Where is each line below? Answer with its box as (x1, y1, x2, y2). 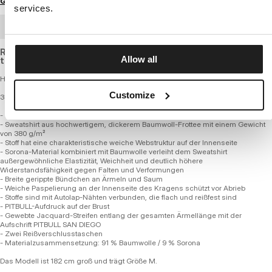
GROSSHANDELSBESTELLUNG (9, 21, 135, 32)
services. (14, 3, 53, 13)
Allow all (121, 54, 157, 64)
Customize (109, 89, 155, 100)
